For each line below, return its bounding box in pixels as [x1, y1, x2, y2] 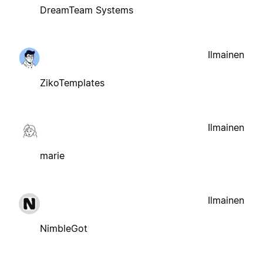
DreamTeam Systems [40, 4, 133, 16]
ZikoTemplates [40, 76, 104, 89]
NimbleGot [40, 222, 87, 234]
